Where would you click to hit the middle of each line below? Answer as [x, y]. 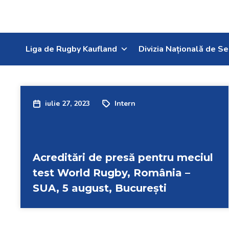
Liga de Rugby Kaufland [71, 49]
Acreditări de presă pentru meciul [123, 157]
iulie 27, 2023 [67, 104]
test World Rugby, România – [111, 173]
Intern [125, 104]
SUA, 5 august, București [100, 188]
